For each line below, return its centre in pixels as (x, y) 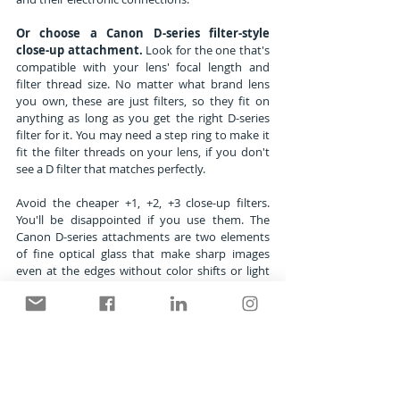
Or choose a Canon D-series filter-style (143, 33)
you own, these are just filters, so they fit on (143, 100)
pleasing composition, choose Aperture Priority (143, 338)
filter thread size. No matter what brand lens (143, 83)
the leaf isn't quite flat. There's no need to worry (143, 372)
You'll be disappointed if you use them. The (143, 219)
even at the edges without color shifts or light (143, 270)
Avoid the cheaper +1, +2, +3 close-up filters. (143, 202)
